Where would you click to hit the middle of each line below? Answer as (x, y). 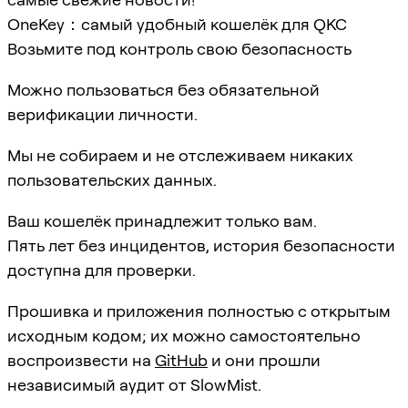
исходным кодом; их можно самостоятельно (184, 336)
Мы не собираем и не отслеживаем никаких (180, 156)
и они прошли (264, 361)
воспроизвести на (81, 361)
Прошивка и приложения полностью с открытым (199, 311)
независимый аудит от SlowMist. (134, 385)
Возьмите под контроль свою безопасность (179, 49)
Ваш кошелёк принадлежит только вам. (162, 221)
